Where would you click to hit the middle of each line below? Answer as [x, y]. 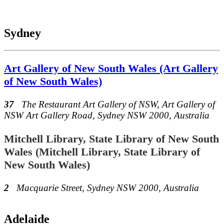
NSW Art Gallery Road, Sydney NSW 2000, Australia [107, 115]
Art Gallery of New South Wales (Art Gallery [111, 68]
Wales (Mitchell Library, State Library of [102, 151]
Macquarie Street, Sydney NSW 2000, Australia [108, 188]
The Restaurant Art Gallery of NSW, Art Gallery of [118, 104]
